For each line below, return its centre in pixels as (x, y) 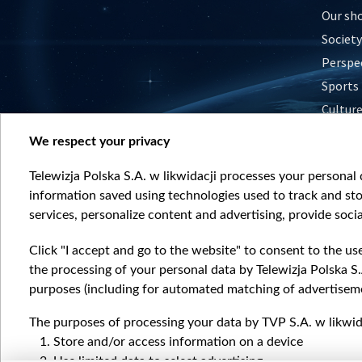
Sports (340, 85)
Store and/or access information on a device (178, 342)
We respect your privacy (99, 141)
